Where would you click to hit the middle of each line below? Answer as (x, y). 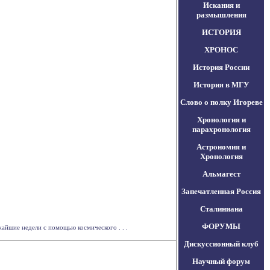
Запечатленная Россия (221, 191)
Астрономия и (221, 147)
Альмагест (221, 174)
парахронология (221, 129)
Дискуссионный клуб (221, 244)
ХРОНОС (221, 50)
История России (221, 67)
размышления (221, 15)
